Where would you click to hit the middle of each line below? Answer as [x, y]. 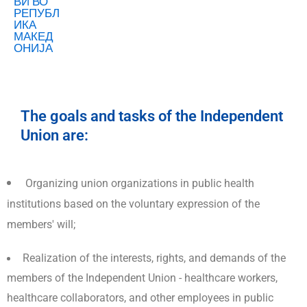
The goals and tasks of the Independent [152, 116]
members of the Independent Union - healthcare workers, [142, 278]
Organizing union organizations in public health [140, 183]
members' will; [41, 224]
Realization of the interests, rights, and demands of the [154, 258]
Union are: [54, 135]
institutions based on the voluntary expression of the [133, 204]
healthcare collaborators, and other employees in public [140, 298]
